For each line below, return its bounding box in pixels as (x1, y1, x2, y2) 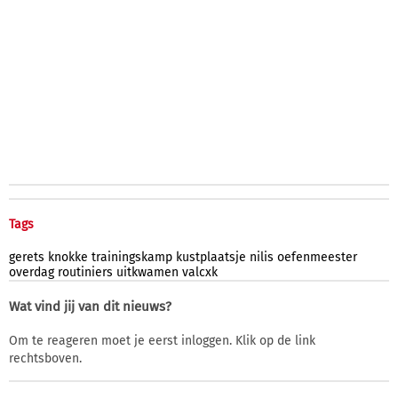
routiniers (58, 264, 113, 280)
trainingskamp (92, 249, 172, 265)
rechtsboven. (9, 350, 82, 366)
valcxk (182, 264, 218, 280)
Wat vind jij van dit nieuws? (9, 298, 171, 314)
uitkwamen (116, 264, 179, 280)
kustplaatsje (176, 249, 246, 265)
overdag (9, 264, 54, 280)
